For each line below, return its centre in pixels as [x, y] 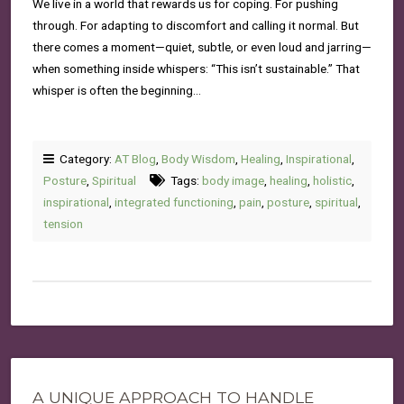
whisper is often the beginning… [117, 90]
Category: [84, 159]
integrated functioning [174, 202]
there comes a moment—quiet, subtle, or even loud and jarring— [202, 47]
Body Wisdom [198, 159]
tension [63, 224]
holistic [332, 180]
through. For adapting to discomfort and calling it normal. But [196, 25]
